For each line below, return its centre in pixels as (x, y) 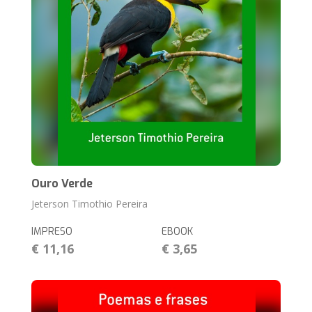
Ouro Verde (62, 184)
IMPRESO (52, 232)
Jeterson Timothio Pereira (90, 204)
